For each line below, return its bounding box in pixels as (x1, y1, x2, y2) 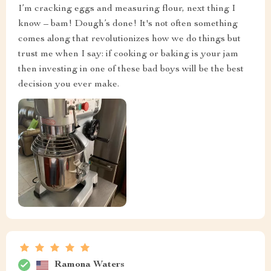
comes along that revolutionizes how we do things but (18, 34, 241, 44)
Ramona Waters (54, 260, 125, 270)
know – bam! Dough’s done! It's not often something (18, 19, 238, 29)
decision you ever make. (18, 79, 119, 90)
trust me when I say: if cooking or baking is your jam (18, 49, 238, 59)
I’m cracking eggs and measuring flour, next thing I (18, 4, 235, 14)
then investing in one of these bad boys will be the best (18, 64, 244, 74)
